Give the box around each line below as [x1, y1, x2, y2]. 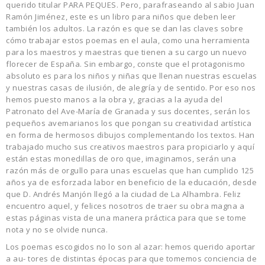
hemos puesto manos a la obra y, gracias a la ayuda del [6, 94, 222, 105]
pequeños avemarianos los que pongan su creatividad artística [6, 118, 251, 129]
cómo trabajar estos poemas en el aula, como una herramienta [6, 35, 250, 46]
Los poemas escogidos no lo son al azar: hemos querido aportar [6, 241, 256, 253]
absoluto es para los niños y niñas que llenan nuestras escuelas [6, 70, 257, 82]
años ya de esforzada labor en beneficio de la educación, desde [6, 177, 257, 188]
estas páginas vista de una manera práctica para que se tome [6, 212, 247, 224]
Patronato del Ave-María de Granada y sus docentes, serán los [6, 106, 250, 117]
